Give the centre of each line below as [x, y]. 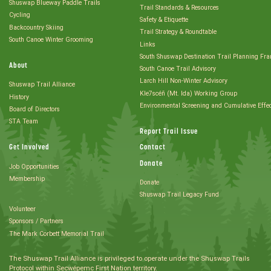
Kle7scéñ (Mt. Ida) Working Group [216, 93]
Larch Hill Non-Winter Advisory [184, 81]
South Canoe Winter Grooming [51, 39]
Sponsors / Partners [36, 221]
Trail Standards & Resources [179, 7]
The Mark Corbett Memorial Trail [57, 233]
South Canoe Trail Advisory [178, 69]
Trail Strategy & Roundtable [178, 32]
